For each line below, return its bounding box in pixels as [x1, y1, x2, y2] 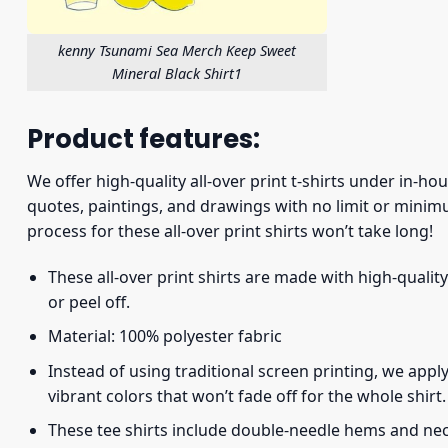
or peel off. [47, 290, 130, 313]
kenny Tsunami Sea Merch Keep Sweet [58, 41, 296, 61]
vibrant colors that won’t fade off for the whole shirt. [47, 384, 446, 407]
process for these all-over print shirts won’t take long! [27, 219, 433, 242]
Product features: [27, 121, 260, 157]
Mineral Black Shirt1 [112, 64, 242, 84]
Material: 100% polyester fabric [47, 325, 282, 348]
